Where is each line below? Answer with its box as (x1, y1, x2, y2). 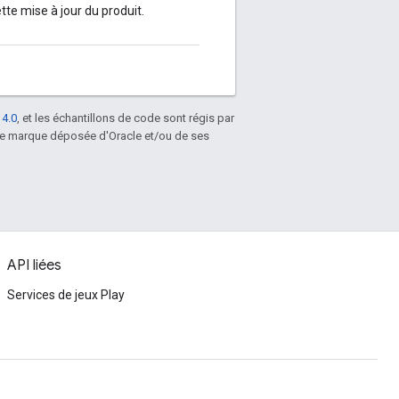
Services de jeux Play (7, 288, 125, 302)
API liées (7, 256, 61, 274)
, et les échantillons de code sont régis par (17, 110, 234, 125)
